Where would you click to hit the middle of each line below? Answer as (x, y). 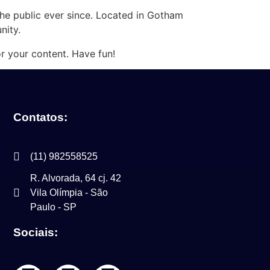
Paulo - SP (53, 207)
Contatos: (40, 118)
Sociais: (36, 233)
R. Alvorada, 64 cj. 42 (75, 178)
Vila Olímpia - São (69, 193)
